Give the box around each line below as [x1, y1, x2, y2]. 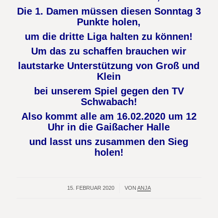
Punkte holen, [77, 17, 141, 27]
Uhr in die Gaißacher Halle [48, 122, 170, 132]
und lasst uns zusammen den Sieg [29, 136, 189, 147]
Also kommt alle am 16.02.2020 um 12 [21, 111, 197, 122]
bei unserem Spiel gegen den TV [34, 86, 184, 96]
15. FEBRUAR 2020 [67, 185, 114, 191]
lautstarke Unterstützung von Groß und [18, 60, 200, 71]
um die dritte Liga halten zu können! [25, 31, 193, 42]
